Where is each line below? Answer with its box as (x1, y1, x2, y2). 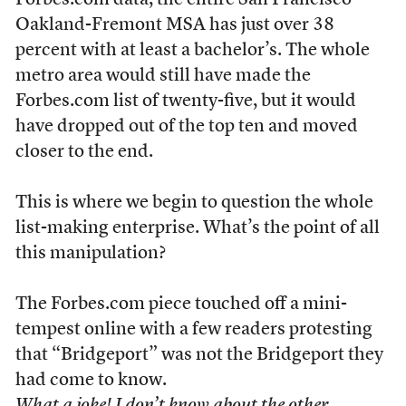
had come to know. (14, 372, 167, 390)
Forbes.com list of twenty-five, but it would (14, 92, 356, 111)
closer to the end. (14, 143, 153, 161)
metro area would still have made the (14, 67, 311, 85)
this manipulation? (14, 245, 166, 263)
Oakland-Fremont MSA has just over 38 (14, 16, 334, 34)
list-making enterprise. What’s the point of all (14, 219, 380, 237)
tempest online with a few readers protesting (14, 321, 372, 339)
